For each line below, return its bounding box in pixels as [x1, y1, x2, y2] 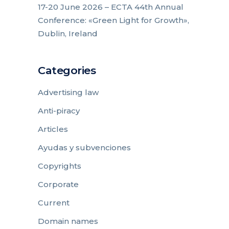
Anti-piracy [38, 105, 80, 116]
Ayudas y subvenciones [38, 142, 131, 152]
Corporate [38, 179, 79, 189]
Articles [38, 124, 68, 134]
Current [38, 197, 70, 208]
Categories [38, 63, 96, 77]
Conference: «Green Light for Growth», [38, 15, 189, 25]
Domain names [38, 216, 98, 226]
